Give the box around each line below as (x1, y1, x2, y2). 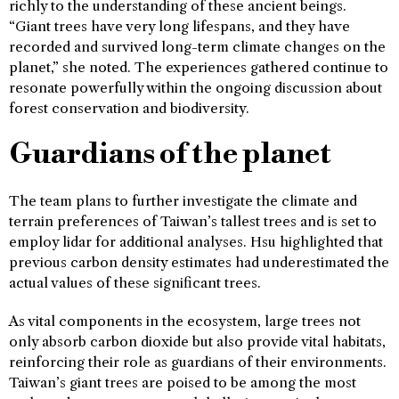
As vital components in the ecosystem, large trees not (9, 312, 361, 330)
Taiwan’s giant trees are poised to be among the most (9, 373, 356, 391)
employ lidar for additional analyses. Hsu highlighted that (9, 232, 383, 250)
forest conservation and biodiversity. (9, 99, 249, 117)
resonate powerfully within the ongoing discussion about (9, 78, 382, 96)
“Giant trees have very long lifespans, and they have (9, 17, 350, 35)
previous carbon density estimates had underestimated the (9, 253, 389, 271)
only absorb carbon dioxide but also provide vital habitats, (9, 332, 386, 350)
